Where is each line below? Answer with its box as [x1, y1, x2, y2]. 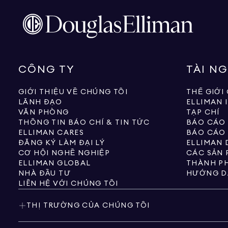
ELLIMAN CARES [18, 129, 84, 136]
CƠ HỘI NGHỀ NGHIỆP [18, 150, 110, 157]
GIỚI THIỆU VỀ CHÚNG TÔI [18, 89, 128, 96]
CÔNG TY [18, 65, 75, 75]
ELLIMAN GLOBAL [18, 160, 91, 167]
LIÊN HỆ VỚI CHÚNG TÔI [18, 180, 119, 187]
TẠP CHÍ [186, 109, 220, 116]
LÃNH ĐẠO [18, 99, 63, 106]
